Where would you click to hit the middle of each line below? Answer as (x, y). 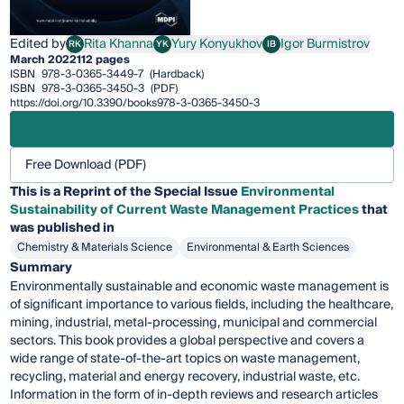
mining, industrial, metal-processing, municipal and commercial (194, 323)
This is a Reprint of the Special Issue (126, 193)
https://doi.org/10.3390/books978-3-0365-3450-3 (135, 104)
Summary (41, 268)
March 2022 (44, 60)
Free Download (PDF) (86, 165)
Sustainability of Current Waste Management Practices (185, 211)
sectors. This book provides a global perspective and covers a (188, 341)
